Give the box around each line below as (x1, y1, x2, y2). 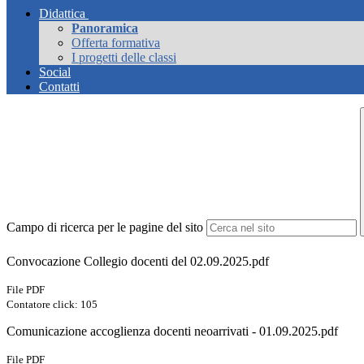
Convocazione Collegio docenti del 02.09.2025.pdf (6, 254, 269, 269)
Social (39, 65, 71, 80)
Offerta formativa (71, 36, 160, 50)
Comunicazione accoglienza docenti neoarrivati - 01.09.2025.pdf (6, 324, 338, 339)
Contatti (39, 80, 80, 94)
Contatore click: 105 (6, 298, 97, 311)
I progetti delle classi (71, 50, 176, 65)
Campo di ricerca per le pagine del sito (6, 220, 203, 235)
